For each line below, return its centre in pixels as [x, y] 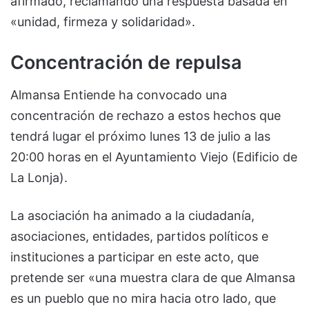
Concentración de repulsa [126, 63]
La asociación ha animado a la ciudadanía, [132, 215]
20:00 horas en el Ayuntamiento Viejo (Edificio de [154, 157]
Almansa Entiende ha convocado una [119, 94]
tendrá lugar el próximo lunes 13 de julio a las [140, 136]
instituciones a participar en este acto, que [134, 257]
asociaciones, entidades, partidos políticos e [139, 236]
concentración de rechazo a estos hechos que [146, 115]
